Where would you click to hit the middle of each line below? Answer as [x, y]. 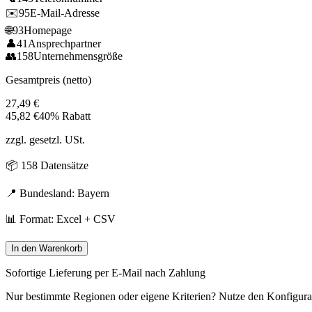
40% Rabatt [65, 116]
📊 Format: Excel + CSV [61, 219]
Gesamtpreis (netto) [48, 79]
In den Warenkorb [47, 248]
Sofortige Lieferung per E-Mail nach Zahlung [106, 272]
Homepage [48, 30]
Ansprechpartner [64, 43]
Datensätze [63, 165]
